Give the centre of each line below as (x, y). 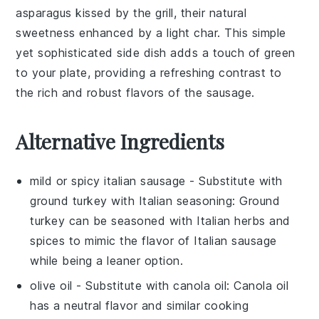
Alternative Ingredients (120, 141)
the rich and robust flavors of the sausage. (135, 92)
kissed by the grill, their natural (159, 12)
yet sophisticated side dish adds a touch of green (156, 52)
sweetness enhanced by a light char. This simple (151, 32)
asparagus (44, 12)
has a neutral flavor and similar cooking (140, 305)
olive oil (51, 285)
